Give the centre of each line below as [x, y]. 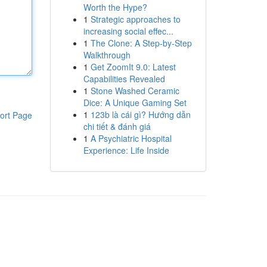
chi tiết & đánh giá [117, 126]
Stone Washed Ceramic [135, 91]
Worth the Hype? [115, 7]
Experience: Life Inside [126, 150]
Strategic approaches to [135, 19]
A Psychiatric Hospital [131, 138]
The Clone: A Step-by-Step [141, 43]
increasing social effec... [128, 31]
